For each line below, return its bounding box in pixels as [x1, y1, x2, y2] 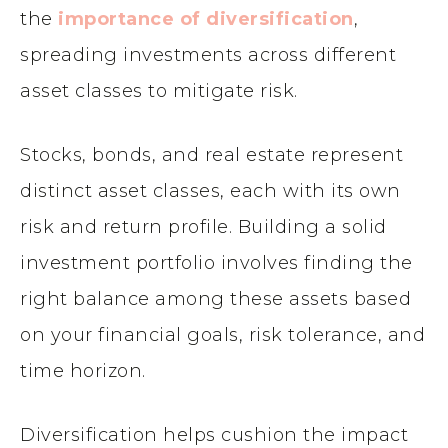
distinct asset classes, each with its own [20, 180, 401, 203]
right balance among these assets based [20, 288, 411, 311]
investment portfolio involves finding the [20, 252, 413, 275]
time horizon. [20, 360, 146, 383]
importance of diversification [58, 8, 354, 31]
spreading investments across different [20, 44, 396, 67]
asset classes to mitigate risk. [20, 80, 298, 103]
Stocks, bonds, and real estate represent [20, 144, 403, 167]
